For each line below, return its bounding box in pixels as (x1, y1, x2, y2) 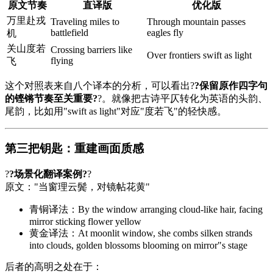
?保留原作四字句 (194, 80, 268, 91)
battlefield (51, 27, 88, 38)
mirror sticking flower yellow (29, 216, 141, 227)
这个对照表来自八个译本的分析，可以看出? (5, 80, 194, 91)
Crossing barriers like (51, 44, 132, 55)
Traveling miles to (51, 16, 119, 27)
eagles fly (147, 27, 183, 38)
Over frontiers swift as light (147, 50, 252, 61)
